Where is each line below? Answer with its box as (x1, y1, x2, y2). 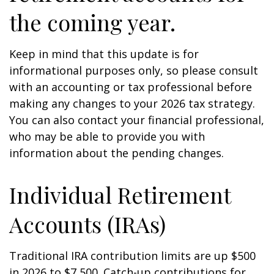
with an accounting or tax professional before (9, 80, 252, 94)
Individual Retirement (9, 180, 231, 209)
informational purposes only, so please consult (9, 63, 258, 78)
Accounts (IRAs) (9, 209, 166, 239)
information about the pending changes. (9, 146, 224, 160)
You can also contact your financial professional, (9, 113, 264, 127)
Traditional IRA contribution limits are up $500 (9, 248, 256, 263)
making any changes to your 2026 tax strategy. (9, 96, 255, 111)
